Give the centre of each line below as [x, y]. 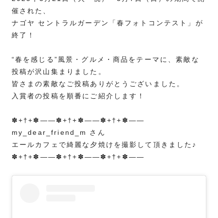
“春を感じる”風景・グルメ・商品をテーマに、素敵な [105, 60]
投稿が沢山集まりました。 [59, 72]
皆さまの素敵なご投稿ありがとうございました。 [98, 84]
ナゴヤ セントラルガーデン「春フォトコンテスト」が [107, 23]
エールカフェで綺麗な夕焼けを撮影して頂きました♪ [104, 145]
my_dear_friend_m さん [58, 133]
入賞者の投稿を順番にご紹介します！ [78, 96]
